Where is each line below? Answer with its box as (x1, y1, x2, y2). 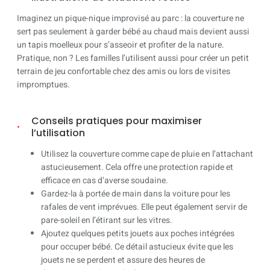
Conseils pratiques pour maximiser (31, 113, 202, 128)
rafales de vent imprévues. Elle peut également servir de (41, 201, 247, 214)
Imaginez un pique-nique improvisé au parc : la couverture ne (17, 12, 244, 25)
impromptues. (17, 78, 70, 92)
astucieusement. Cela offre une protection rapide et (41, 161, 233, 174)
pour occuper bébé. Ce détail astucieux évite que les (41, 240, 233, 254)
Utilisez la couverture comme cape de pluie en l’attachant (41, 148, 253, 161)
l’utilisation (31, 125, 85, 140)
